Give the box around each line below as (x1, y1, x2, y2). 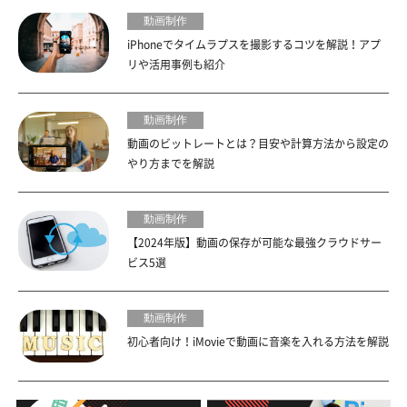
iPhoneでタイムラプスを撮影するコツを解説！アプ (127, 38, 381, 50)
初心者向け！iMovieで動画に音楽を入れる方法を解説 (127, 335, 389, 347)
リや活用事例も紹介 (127, 58, 225, 70)
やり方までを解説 (127, 157, 214, 169)
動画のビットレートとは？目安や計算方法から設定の (127, 137, 389, 149)
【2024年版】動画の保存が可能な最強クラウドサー (127, 236, 382, 248)
